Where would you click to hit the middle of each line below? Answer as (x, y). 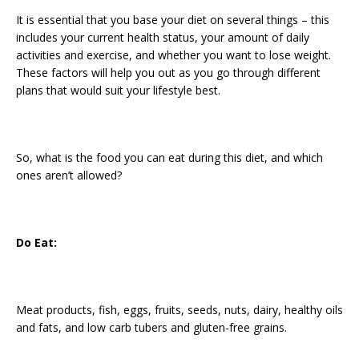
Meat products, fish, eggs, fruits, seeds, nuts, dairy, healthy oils (179, 310)
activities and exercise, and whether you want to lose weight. (173, 55)
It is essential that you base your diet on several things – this (173, 20)
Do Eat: (36, 242)
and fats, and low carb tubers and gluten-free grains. (151, 327)
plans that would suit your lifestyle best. (118, 90)
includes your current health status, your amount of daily (163, 37)
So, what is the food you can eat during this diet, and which (169, 157)
